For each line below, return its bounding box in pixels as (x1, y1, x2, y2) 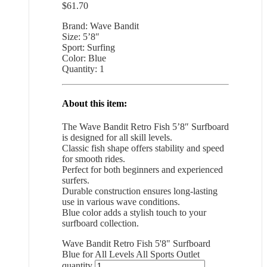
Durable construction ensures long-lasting (62, 185, 218, 196)
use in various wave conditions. (62, 196, 180, 207)
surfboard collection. (62, 218, 139, 228)
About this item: (62, 98, 127, 108)
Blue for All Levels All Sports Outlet (62, 249, 200, 259)
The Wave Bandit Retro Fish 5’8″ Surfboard (62, 121, 229, 132)
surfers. (62, 175, 89, 185)
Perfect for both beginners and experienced (62, 164, 223, 175)
